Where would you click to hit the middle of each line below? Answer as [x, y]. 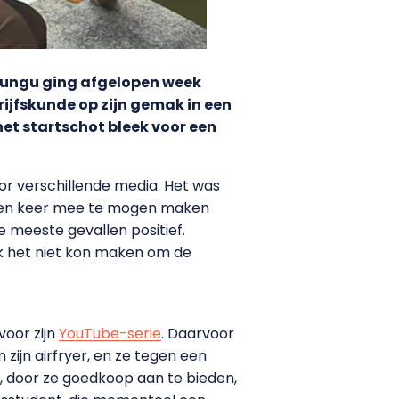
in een [209, 104]
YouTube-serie [110, 333]
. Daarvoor [198, 333]
